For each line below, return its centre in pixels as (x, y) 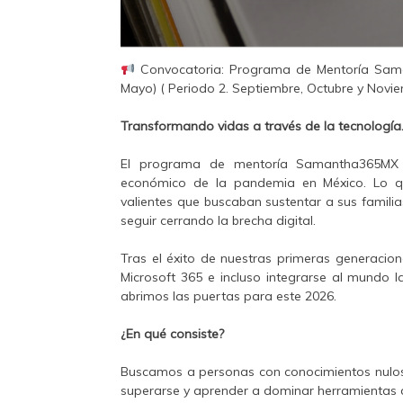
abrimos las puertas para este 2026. (229, 296)
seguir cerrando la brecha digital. (219, 221)
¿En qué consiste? (173, 334)
